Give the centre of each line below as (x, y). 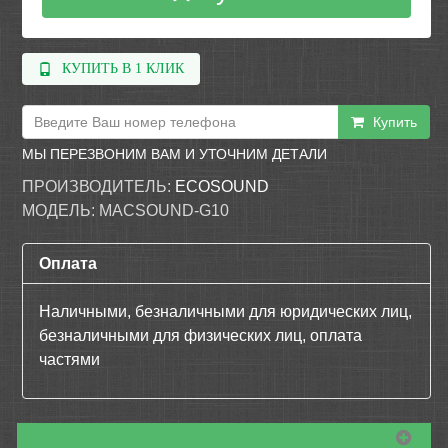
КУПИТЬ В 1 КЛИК (123, 68)
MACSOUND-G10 (164, 210)
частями (70, 359)
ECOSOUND (222, 186)
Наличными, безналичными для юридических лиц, (226, 311)
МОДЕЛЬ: (59, 210)
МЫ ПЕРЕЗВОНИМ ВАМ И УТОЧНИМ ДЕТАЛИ (175, 154)
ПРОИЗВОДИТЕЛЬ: (97, 186)
